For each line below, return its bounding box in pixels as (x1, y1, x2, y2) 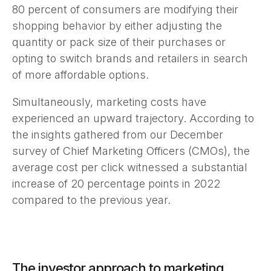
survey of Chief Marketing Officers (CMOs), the (12, 144, 250, 157)
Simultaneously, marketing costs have (12, 95, 206, 108)
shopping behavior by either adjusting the (12, 19, 222, 32)
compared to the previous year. (12, 193, 171, 206)
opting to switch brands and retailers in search (12, 51, 248, 65)
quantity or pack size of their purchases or (12, 35, 226, 48)
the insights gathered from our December (12, 128, 223, 141)
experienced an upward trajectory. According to (12, 111, 254, 125)
